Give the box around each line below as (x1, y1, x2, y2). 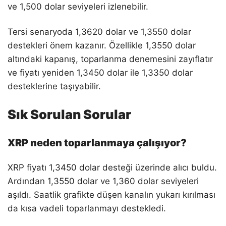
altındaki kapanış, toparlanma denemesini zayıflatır (8, 53, 213, 64)
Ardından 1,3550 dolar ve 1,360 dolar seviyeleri (8, 176, 199, 186)
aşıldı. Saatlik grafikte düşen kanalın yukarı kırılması (8, 189, 215, 200)
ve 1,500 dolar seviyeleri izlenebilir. (8, 2, 148, 12)
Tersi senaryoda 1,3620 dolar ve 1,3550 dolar (8, 26, 191, 37)
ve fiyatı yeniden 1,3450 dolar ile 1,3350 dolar (8, 67, 193, 78)
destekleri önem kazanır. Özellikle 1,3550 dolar (8, 40, 196, 50)
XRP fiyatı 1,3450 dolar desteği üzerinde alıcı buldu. (8, 162, 217, 173)
